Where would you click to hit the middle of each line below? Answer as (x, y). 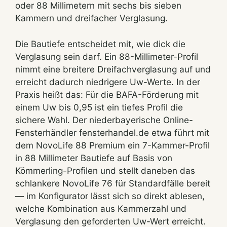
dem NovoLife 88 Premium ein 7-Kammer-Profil (112, 145)
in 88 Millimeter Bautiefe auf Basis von (94, 158)
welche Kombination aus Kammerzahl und (101, 208)
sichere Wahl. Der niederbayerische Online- (104, 120)
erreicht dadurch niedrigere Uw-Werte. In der (108, 82)
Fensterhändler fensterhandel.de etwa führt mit (112, 132)
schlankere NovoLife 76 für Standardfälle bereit (113, 183)
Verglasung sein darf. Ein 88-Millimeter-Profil (107, 56)
